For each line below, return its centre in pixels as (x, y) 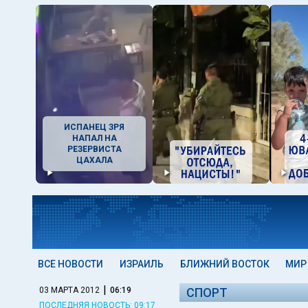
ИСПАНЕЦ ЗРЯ (94, 127)
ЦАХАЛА (94, 160)
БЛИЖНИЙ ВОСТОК (224, 264)
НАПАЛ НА (94, 138)
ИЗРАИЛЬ (141, 264)
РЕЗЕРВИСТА (94, 149)
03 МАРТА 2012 (69, 290)
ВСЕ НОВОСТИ (70, 264)
